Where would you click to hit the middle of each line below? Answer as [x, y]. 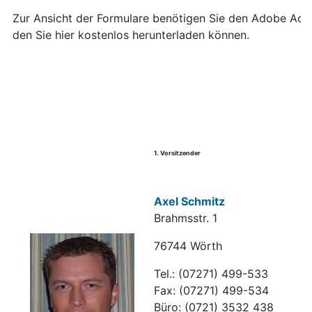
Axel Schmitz [189, 202]
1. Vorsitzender [177, 153]
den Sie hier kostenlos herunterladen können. [131, 35]
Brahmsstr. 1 [186, 218]
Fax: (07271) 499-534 [211, 291]
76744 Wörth [188, 246]
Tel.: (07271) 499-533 [211, 274]
